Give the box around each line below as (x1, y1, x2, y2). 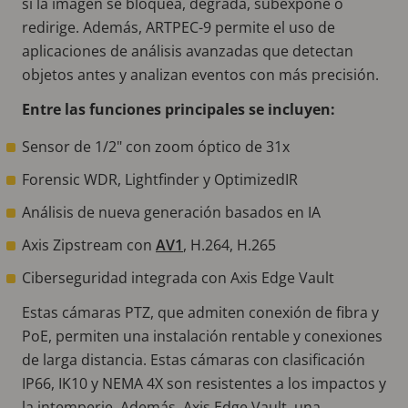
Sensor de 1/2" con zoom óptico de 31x (22, 136, 290, 157)
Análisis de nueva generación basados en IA (22, 201, 321, 222)
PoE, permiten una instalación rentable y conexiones (22, 325, 382, 346)
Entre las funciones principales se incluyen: (22, 98, 339, 119)
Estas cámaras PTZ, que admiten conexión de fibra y (22, 301, 379, 322)
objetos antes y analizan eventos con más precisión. (22, 64, 382, 85)
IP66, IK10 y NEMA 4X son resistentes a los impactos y (22, 372, 386, 393)
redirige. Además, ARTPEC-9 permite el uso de (22, 16, 335, 37)
